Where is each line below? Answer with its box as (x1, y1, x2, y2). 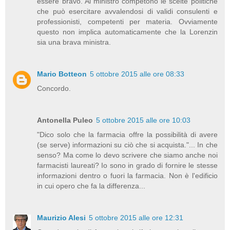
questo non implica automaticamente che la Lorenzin (37, 28, 218, 36)
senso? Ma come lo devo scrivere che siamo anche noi (37, 151, 218, 160)
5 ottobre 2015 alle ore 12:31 (89, 214, 184, 222)
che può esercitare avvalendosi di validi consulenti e (37, 7, 218, 16)
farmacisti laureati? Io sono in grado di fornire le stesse (37, 161, 218, 170)
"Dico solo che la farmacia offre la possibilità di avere (37, 130, 218, 139)
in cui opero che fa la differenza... (37, 182, 146, 190)
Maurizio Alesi (37, 214, 86, 222)
